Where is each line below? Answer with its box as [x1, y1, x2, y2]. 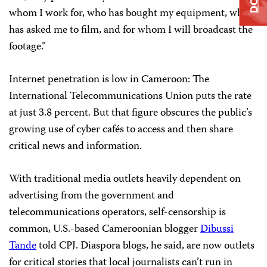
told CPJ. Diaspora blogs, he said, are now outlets [36, 237, 254, 255]
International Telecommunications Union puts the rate [9, 88, 252, 105]
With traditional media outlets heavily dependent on [9, 170, 241, 188]
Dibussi [200, 221, 234, 238]
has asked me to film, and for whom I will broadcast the [9, 21, 253, 39]
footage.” [9, 38, 46, 56]
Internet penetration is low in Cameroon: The [9, 71, 209, 89]
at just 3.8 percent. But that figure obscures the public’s [9, 104, 252, 122]
